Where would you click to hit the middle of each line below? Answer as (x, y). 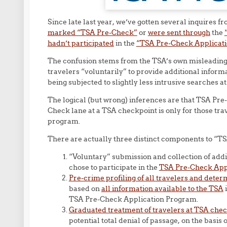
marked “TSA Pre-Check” (92, 32)
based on (85, 188)
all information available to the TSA (162, 188)
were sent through (179, 32)
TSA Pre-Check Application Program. (133, 199)
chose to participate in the (114, 167)
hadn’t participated (81, 43)
